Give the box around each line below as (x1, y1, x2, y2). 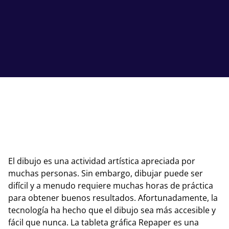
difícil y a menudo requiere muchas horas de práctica (8, 180, 213, 191)
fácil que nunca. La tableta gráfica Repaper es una (8, 217, 199, 228)
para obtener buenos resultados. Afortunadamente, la (8, 192, 218, 203)
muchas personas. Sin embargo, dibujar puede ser (8, 168, 203, 179)
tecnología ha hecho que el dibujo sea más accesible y (8, 204, 216, 216)
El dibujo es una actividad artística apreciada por (8, 155, 195, 167)
